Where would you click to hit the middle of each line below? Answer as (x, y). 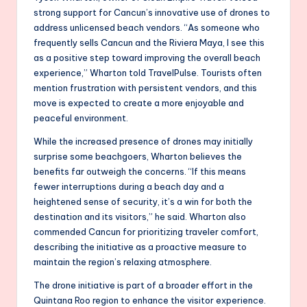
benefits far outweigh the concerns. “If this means (140, 171)
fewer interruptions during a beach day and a (129, 186)
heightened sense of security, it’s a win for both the (143, 201)
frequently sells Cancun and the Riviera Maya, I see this (149, 42)
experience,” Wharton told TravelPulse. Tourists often (148, 72)
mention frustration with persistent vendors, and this (145, 87)
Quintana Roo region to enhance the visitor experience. (150, 300)
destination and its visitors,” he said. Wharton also (140, 216)
